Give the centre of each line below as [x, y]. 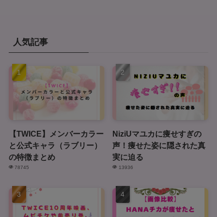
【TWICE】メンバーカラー [56, 133]
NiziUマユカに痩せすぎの [157, 133]
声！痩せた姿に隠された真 [159, 145]
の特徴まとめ [32, 157]
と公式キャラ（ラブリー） [55, 145]
